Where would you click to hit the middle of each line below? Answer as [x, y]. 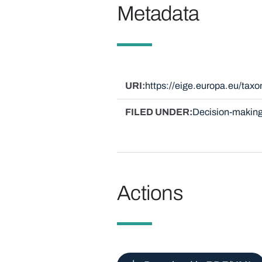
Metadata [158, 13]
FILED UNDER [157, 112]
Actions [150, 193]
